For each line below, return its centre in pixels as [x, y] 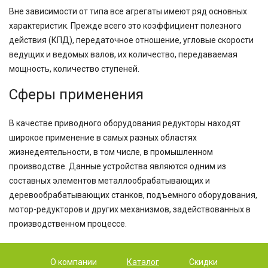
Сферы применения [76, 95]
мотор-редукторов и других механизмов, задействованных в [130, 209]
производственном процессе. [68, 224]
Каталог [143, 262]
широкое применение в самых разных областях [103, 138]
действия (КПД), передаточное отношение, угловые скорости [131, 40]
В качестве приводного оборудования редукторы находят [125, 123]
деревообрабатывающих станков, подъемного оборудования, [133, 195]
